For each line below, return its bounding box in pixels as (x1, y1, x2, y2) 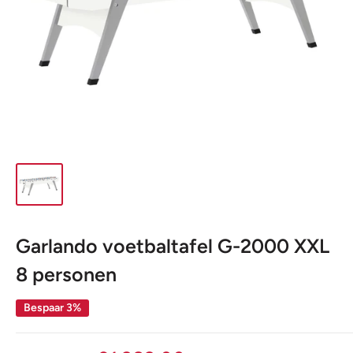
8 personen (16, 262, 117, 286)
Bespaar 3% (24, 301, 81, 314)
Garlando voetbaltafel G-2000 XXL (16, 234, 329, 258)
